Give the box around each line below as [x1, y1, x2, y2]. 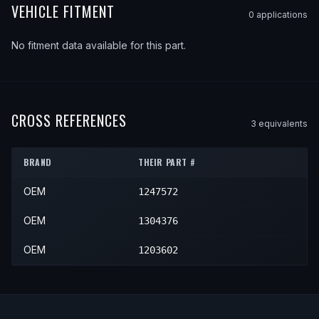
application [254, 9, 303, 20]
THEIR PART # [138, 156, 196, 168]
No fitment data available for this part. [11, 39, 186, 51]
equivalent [256, 118, 303, 129]
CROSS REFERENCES [11, 110, 127, 131]
